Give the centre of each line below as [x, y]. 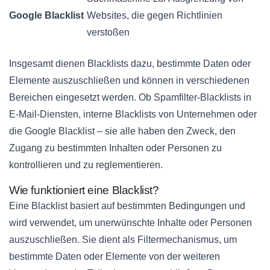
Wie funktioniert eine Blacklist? [84, 190]
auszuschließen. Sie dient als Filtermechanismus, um [123, 239]
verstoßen [108, 32]
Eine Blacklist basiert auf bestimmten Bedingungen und [127, 206]
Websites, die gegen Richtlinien [155, 15]
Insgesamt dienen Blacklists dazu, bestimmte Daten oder [130, 63]
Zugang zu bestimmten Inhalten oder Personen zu [115, 148]
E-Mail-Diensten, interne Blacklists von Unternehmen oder [133, 114]
